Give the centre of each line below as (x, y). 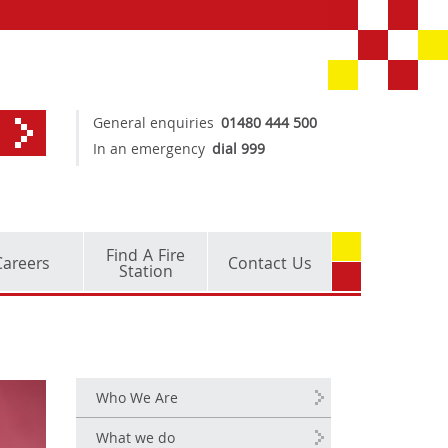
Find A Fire (145, 257)
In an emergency (149, 151)
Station (145, 273)
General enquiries (153, 125)
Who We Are (137, 400)
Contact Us (269, 265)
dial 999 (239, 151)
